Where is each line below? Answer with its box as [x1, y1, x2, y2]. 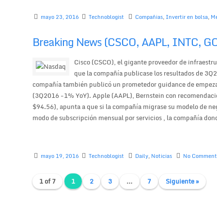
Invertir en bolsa [166, 12, 208, 21]
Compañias [135, 12, 163, 21]
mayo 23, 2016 [41, 12, 79, 21]
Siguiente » [166, 176, 200, 187]
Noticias [151, 152, 172, 161]
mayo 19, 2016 [41, 152, 79, 161]
